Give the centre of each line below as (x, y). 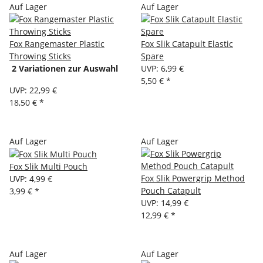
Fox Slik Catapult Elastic (187, 43)
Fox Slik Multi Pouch (48, 167)
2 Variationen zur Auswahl (64, 68)
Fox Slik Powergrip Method (193, 178)
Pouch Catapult (171, 190)
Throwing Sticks (40, 56)
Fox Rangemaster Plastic (57, 43)
